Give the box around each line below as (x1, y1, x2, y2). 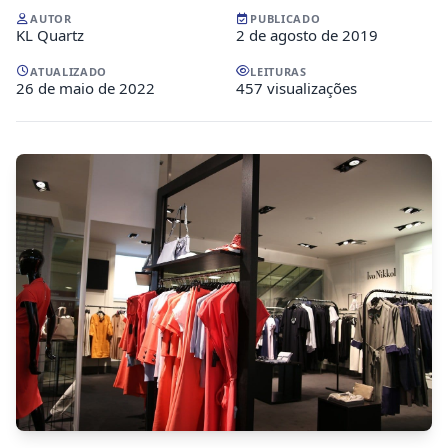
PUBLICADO (250, 11, 321, 27)
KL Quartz (16, 25, 84, 46)
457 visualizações (236, 77, 357, 98)
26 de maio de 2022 (16, 77, 155, 98)
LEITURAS (250, 63, 307, 79)
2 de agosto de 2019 (236, 25, 378, 46)
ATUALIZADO (30, 63, 107, 79)
